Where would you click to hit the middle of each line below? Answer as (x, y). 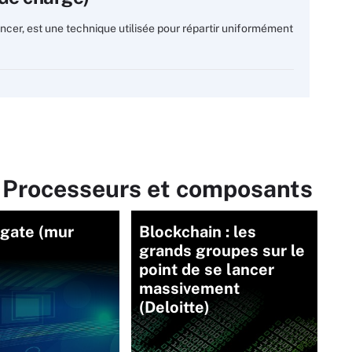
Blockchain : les (198, 232)
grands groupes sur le (222, 251)
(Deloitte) (175, 307)
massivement (190, 288)
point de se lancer (207, 269)
